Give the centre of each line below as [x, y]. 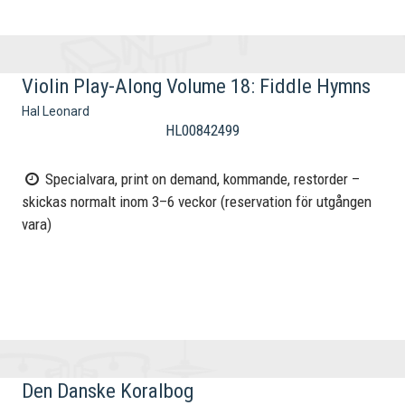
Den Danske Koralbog [108, 391]
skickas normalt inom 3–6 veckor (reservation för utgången [197, 202]
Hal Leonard [56, 112]
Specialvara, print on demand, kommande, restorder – [201, 179]
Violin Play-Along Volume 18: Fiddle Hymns [197, 86]
